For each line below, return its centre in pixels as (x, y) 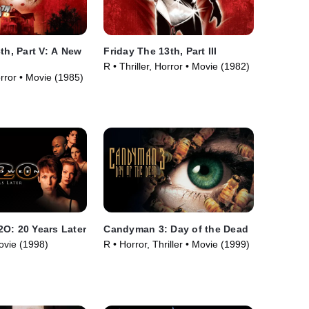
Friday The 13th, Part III (160, 51)
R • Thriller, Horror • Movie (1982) (177, 67)
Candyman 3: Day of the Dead (176, 229)
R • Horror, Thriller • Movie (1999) (177, 244)
